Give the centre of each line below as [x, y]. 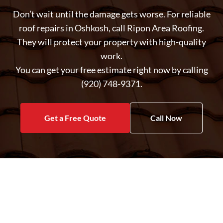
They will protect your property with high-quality [111, 42]
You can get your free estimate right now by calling [111, 70]
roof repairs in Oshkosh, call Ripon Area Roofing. [111, 28]
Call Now [166, 118]
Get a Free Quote [75, 118]
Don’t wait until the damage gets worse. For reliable [111, 14]
